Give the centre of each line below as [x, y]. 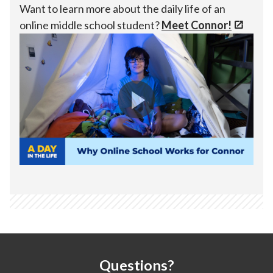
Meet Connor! [197, 25]
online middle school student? [90, 25]
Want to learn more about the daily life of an [122, 9]
